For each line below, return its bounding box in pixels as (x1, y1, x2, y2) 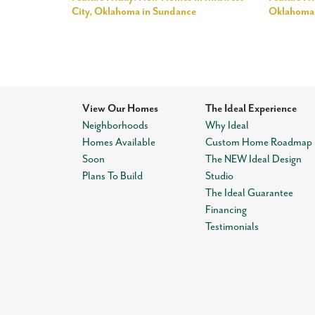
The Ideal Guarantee (205, 187, 293, 199)
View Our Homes (82, 103, 158, 115)
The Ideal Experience (205, 103, 297, 115)
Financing (205, 204, 247, 216)
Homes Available (82, 136, 155, 148)
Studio (205, 170, 233, 182)
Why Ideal (205, 120, 249, 131)
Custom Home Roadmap (205, 136, 312, 148)
